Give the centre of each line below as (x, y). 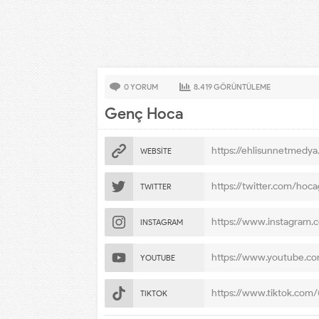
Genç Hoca (144, 114)
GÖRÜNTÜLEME (241, 87)
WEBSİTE (156, 151)
